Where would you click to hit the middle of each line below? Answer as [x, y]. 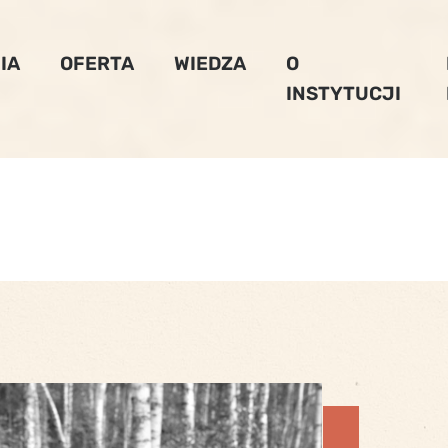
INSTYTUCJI [343, 93]
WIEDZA [209, 63]
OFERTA [96, 63]
